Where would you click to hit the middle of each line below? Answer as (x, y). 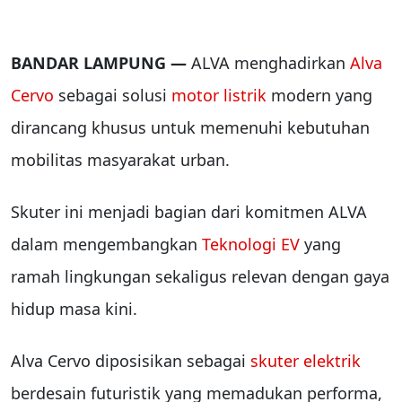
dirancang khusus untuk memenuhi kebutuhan (190, 128)
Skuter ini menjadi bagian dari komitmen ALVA (189, 212)
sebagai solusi (113, 96)
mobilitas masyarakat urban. (122, 160)
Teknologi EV (251, 245)
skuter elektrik (306, 361)
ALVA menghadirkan (271, 63)
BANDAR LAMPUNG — (101, 63)
